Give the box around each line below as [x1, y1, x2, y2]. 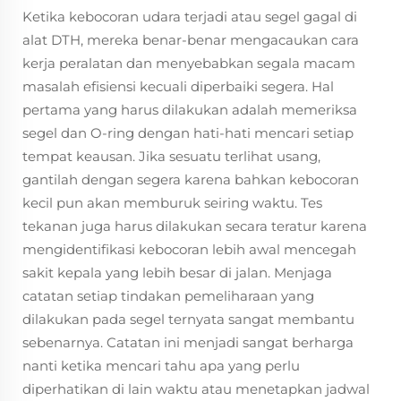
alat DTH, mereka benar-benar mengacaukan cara [22, 31, 359, 48]
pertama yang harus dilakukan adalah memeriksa [22, 101, 357, 118]
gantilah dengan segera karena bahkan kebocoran [22, 171, 359, 188]
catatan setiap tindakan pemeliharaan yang [22, 287, 314, 304]
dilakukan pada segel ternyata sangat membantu [22, 311, 354, 328]
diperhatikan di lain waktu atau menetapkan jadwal [22, 380, 370, 397]
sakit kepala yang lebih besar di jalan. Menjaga [22, 264, 332, 281]
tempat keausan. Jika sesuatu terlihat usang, [22, 148, 320, 165]
